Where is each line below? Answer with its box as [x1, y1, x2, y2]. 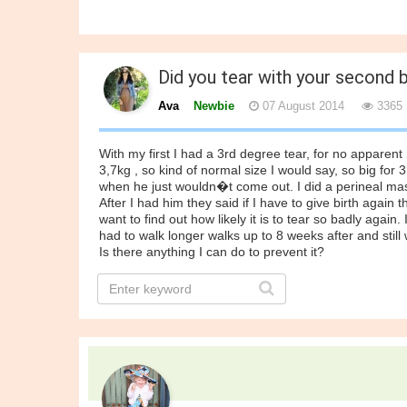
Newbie [194, 99, 245, 113]
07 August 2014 [259, 99, 344, 113]
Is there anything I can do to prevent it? [99, 244, 324, 259]
